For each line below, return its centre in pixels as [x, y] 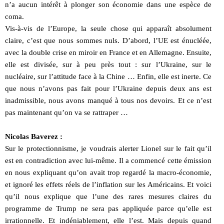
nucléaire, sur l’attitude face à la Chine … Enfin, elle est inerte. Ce [108, 76]
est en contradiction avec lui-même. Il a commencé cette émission [108, 160]
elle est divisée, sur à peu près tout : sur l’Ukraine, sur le [108, 64]
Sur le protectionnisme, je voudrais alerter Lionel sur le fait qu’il [108, 148]
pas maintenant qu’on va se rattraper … [66, 112]
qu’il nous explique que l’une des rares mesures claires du [108, 196]
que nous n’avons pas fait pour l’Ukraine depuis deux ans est [108, 88]
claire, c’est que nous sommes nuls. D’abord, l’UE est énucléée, [108, 40]
